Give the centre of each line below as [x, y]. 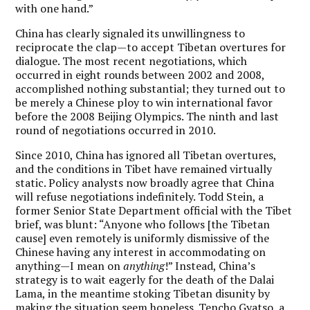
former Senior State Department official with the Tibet [154, 210]
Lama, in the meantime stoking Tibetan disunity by [143, 293]
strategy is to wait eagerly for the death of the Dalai [145, 279]
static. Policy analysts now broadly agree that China [145, 182]
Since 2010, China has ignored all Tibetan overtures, [146, 155]
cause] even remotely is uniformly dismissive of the [143, 238]
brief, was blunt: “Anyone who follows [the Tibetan [143, 224]
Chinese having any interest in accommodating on [141, 252]
